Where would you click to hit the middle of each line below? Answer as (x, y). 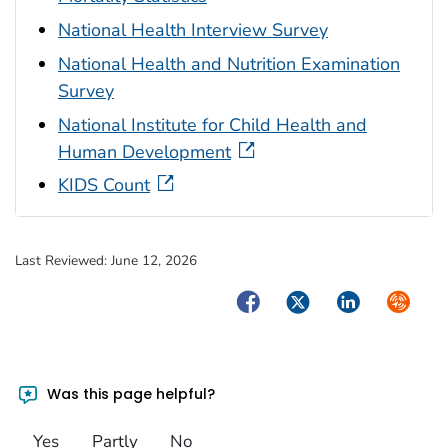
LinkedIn (366, 300)
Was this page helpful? (129, 393)
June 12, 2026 (154, 261)
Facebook (271, 300)
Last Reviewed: (63, 261)
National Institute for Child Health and (212, 124)
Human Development (144, 151)
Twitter (310, 300)
